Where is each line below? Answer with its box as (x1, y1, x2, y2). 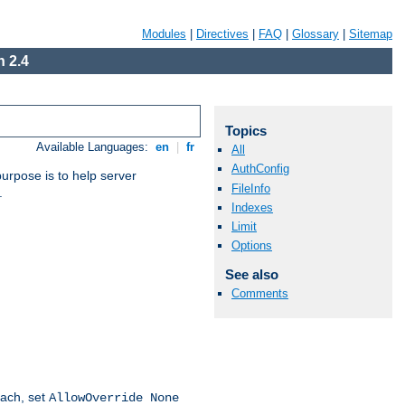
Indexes (231, 200, 273, 214)
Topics (224, 123, 267, 138)
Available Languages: (36, 140, 153, 155)
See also (224, 267, 278, 283)
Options (231, 239, 272, 253)
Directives (196, 27, 249, 41)
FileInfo (231, 181, 270, 195)
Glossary (292, 27, 339, 41)
